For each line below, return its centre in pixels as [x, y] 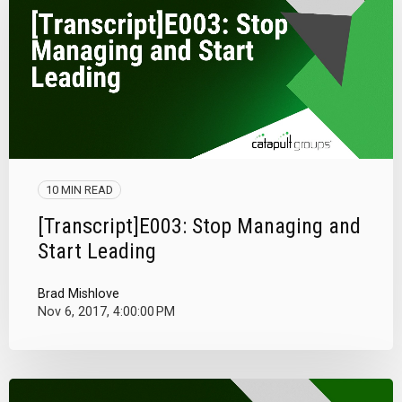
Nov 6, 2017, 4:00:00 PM [106, 311]
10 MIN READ [79, 189]
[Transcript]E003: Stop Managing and [199, 226]
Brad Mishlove [79, 293]
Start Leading [97, 251]
